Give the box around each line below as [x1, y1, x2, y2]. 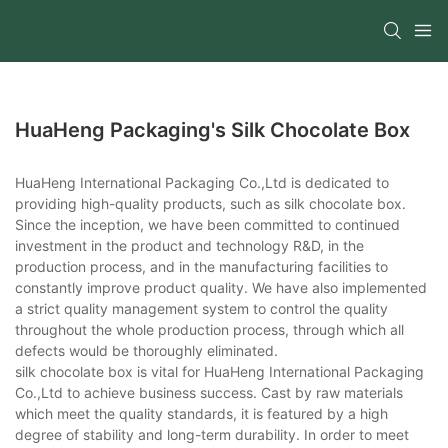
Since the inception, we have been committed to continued [15, 215, 400, 233]
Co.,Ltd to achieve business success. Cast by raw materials [15, 383, 403, 401]
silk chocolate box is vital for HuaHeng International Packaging [15, 362, 424, 380]
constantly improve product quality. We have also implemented [15, 278, 427, 296]
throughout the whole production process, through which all [15, 320, 404, 338]
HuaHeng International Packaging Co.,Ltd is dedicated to [15, 173, 389, 191]
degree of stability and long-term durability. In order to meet [15, 425, 409, 443]
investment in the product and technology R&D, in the [15, 236, 364, 254]
